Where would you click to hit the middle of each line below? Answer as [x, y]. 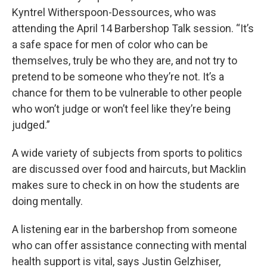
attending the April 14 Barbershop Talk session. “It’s [133, 28]
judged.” [31, 125]
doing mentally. [47, 201]
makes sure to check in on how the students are [126, 185]
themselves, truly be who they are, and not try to [125, 60]
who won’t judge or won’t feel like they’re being [121, 108]
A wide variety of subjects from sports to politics [127, 153]
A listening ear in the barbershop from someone [125, 229]
